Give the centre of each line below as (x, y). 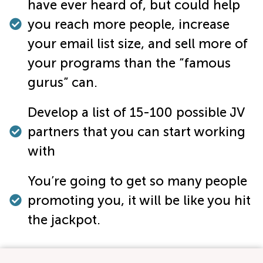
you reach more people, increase (129, 24)
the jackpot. (64, 220)
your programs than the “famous (129, 63)
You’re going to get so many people (138, 181)
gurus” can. (63, 82)
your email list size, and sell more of (138, 43)
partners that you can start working (137, 131)
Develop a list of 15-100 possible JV (136, 112)
